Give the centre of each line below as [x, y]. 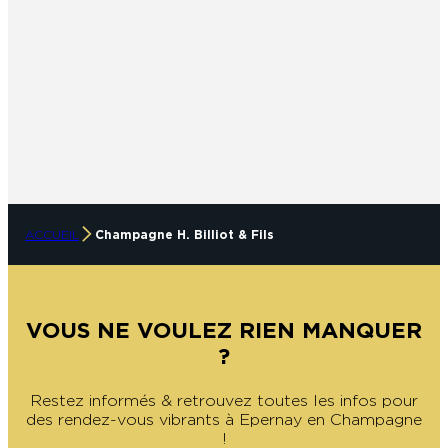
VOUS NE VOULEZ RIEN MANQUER [224, 329]
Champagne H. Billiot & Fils [184, 234]
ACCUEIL [52, 234]
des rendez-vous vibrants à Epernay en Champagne [224, 419]
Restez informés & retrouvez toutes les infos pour [224, 400]
